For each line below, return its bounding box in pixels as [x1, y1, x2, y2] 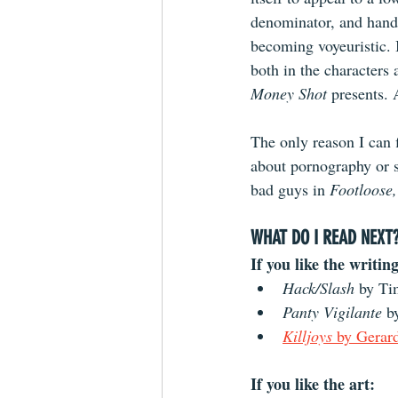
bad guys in [251, 179, 330, 200]
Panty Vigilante [283, 301, 382, 322]
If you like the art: [251, 372, 375, 395]
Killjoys [283, 325, 332, 346]
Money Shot [251, 83, 331, 104]
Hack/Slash [283, 277, 359, 298]
